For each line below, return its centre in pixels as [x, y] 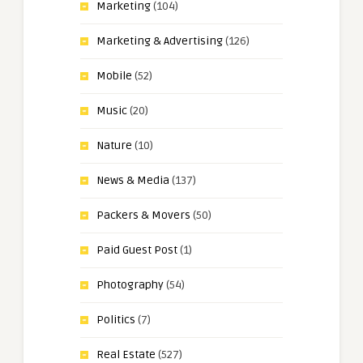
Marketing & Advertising [160, 41]
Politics [116, 320]
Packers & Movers [143, 216]
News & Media [133, 181]
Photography [130, 285]
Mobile [114, 76]
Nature [114, 146]
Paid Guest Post [137, 250]
